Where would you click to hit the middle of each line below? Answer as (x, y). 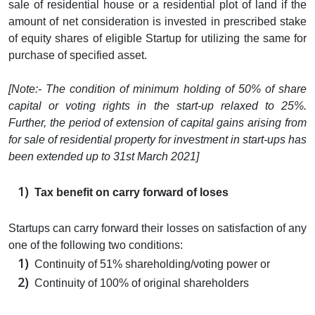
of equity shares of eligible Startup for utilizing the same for (157, 38)
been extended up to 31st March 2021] (104, 156)
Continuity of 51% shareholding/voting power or (153, 264)
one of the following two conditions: (96, 245)
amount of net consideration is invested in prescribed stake (157, 21)
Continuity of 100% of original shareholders (141, 283)
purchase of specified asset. (78, 55)
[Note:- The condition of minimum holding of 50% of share (157, 89)
